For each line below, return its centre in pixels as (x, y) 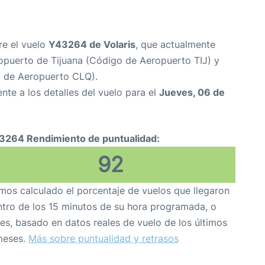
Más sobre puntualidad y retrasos (103, 239)
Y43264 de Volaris (92, 45)
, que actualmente (175, 45)
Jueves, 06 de (192, 93)
